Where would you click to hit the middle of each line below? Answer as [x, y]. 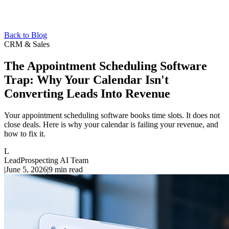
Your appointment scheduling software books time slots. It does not [112, 115]
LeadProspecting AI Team [46, 160]
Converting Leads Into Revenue [87, 93]
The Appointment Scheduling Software [106, 66]
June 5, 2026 [26, 169]
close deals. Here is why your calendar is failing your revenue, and [111, 124]
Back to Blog [26, 35]
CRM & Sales [27, 44]
